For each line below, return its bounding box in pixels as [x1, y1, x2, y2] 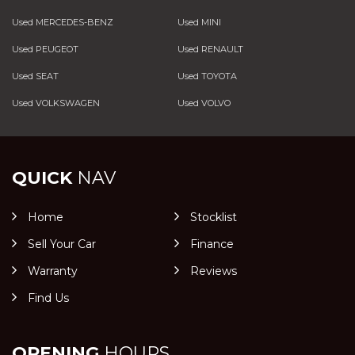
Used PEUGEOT [12, 44, 78, 55]
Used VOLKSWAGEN [12, 97, 100, 109]
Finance [189, 237, 234, 251]
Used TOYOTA [177, 71, 237, 82]
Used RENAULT [177, 44, 243, 55]
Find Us [28, 291, 69, 305]
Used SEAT [12, 71, 59, 82]
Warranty [28, 264, 78, 278]
